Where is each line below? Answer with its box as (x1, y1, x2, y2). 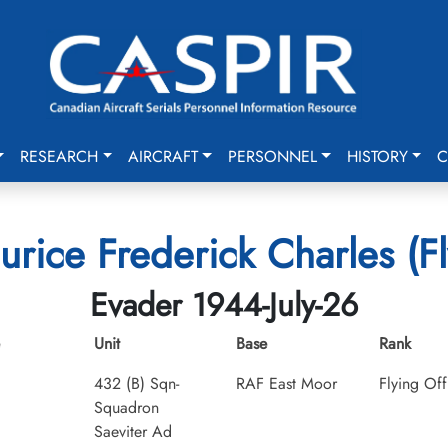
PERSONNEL (227, 145, 317, 168)
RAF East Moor (236, 372, 337, 395)
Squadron (93, 396, 159, 419)
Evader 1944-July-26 (90, 282, 358, 328)
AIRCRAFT (128, 145, 199, 168)
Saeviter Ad (93, 420, 172, 443)
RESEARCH (20, 145, 99, 168)
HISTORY (346, 145, 408, 168)
